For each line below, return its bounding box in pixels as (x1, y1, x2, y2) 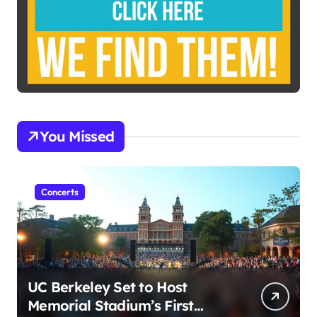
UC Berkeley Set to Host (28, 278, 188, 296)
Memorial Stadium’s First (28, 296, 194, 315)
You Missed (40, 127, 115, 146)
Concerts (41, 186, 79, 198)
